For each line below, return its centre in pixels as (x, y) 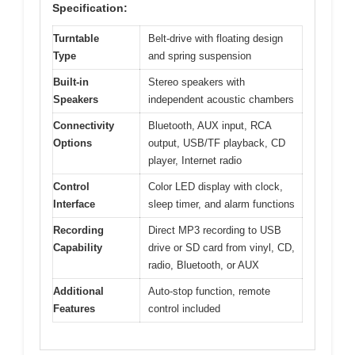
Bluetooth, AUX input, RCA (210, 125)
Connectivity (84, 125)
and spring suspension (200, 55)
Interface (74, 204)
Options (73, 143)
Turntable (76, 38)
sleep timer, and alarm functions (221, 204)
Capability (78, 247)
